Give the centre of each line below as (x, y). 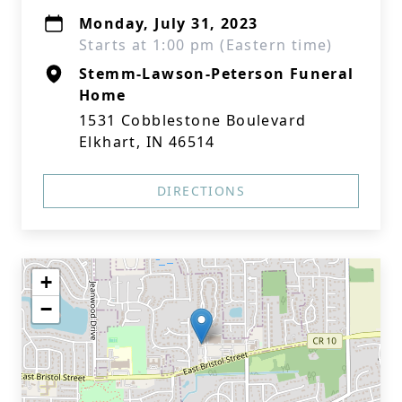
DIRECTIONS (201, 191)
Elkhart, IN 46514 (147, 142)
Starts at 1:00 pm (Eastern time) (206, 45)
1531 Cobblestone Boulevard (193, 120)
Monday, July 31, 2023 (169, 23)
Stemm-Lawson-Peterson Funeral (217, 74)
